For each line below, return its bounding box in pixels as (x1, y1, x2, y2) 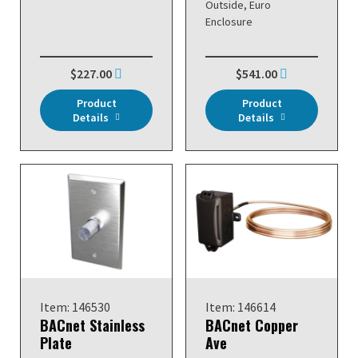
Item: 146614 (205, 298, 276, 315)
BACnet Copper (205, 314, 298, 336)
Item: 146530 (40, 298, 110, 315)
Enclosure (205, 14, 253, 29)
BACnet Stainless (40, 314, 145, 336)
